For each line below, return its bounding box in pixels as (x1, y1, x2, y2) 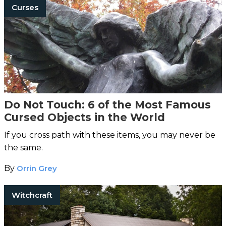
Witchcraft (12, 190, 52, 200)
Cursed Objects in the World (4, 110, 165, 124)
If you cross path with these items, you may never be (4, 130, 215, 140)
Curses (12, 2, 38, 12)
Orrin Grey (17, 163, 57, 173)
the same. (4, 142, 43, 152)
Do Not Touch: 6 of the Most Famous (4, 98, 211, 111)
